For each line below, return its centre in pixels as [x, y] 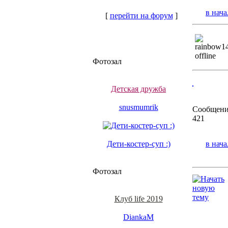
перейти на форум [141, 16]
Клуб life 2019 [138, 199]
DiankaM [138, 217]
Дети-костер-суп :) [138, 144]
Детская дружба [138, 89]
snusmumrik [138, 107]
